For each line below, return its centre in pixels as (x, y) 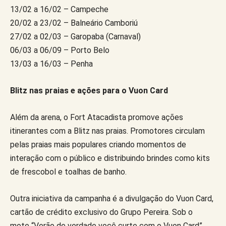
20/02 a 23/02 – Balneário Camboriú (74, 23)
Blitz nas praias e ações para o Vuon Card (89, 90)
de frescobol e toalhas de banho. (69, 172)
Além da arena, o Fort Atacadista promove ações (97, 117)
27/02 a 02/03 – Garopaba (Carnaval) (75, 36)
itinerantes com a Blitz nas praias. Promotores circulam (107, 131)
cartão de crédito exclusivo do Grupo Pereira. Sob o (101, 212)
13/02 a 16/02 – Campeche (59, 9)
